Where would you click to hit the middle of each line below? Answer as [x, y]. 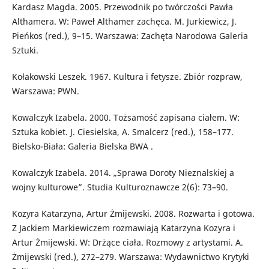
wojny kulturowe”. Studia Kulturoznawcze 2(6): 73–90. [120, 187]
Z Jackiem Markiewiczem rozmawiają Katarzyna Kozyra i [123, 228]
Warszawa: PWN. [45, 91]
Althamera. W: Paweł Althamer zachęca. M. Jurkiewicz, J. [124, 21]
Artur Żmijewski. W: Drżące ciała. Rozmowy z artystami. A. [127, 242]
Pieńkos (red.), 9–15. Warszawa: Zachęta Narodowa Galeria [130, 35]
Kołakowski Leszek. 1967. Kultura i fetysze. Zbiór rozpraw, [127, 76]
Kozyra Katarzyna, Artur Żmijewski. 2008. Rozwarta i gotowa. [133, 213]
